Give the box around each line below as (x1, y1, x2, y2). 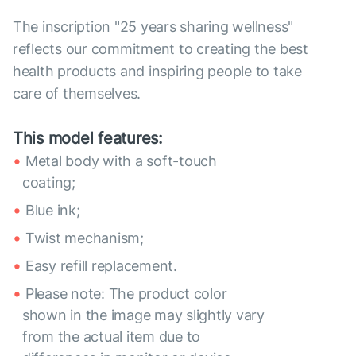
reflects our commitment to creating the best (13, 41, 308, 57)
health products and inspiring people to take (13, 63, 302, 79)
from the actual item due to (22, 328, 201, 345)
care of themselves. (13, 85, 141, 102)
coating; (22, 174, 75, 191)
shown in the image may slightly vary (22, 307, 265, 323)
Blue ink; (25, 202, 80, 219)
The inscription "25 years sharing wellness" (13, 18, 294, 35)
